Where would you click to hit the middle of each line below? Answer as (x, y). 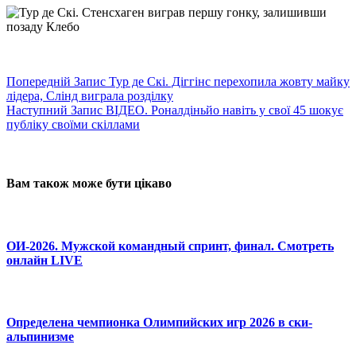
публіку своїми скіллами (73, 124)
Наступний (39, 110)
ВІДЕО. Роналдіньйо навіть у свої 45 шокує (224, 110)
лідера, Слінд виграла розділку (90, 95)
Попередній (40, 81)
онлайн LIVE (44, 260)
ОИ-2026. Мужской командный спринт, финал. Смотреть (170, 246)
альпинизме (40, 337)
